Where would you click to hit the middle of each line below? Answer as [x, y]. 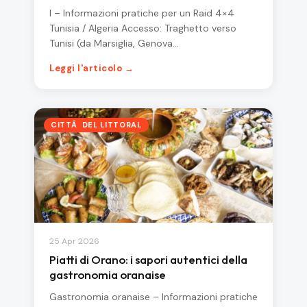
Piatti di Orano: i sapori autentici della [148, 259]
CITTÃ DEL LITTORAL [96, 125]
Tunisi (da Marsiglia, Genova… [114, 44]
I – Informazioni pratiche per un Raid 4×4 [142, 13]
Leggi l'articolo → [92, 69]
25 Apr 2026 [74, 241]
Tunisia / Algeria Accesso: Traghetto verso [143, 28]
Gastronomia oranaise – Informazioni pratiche [153, 296]
